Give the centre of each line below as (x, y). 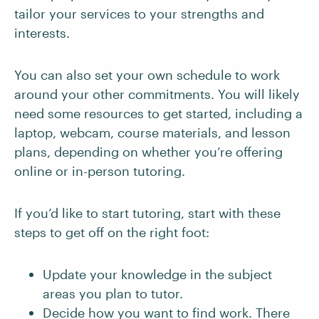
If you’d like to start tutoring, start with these (147, 213)
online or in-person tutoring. (100, 171)
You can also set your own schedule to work (147, 75)
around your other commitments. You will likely (157, 94)
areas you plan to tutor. (113, 293)
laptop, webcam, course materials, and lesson (152, 132)
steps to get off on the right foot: (112, 232)
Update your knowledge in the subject (157, 274)
